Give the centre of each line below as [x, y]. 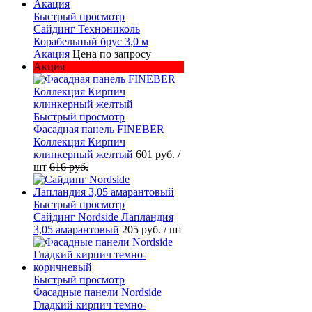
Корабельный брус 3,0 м [91, 41]
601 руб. [157, 154]
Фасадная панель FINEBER [99, 129]
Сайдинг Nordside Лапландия [103, 217]
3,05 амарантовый [76, 229]
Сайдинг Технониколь [87, 29]
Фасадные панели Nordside [97, 292]
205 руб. [143, 229]
